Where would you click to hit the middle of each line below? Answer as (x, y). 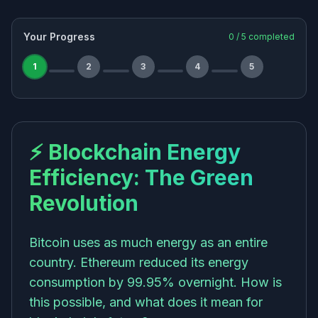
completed (270, 37)
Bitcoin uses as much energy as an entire (148, 242)
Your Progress (59, 37)
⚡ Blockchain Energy (135, 152)
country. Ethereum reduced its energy (139, 262)
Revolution (84, 203)
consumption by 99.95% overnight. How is (155, 282)
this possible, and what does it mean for (146, 302)
